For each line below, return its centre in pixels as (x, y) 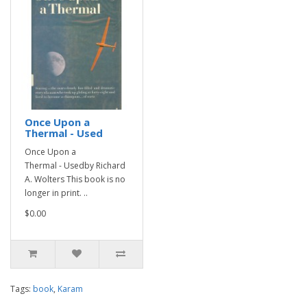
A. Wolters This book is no (75, 179)
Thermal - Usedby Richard (75, 165)
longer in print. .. (56, 193)
